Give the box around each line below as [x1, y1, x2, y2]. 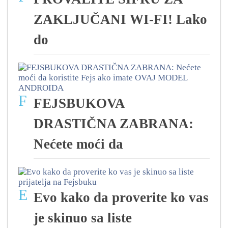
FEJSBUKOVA [34, 96, 124, 111]
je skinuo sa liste [34, 210, 132, 226]
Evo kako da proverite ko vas [34, 190, 209, 206]
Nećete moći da [34, 136, 123, 152]
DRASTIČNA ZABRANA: [34, 116, 193, 132]
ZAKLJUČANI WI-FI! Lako [34, 12, 207, 27]
